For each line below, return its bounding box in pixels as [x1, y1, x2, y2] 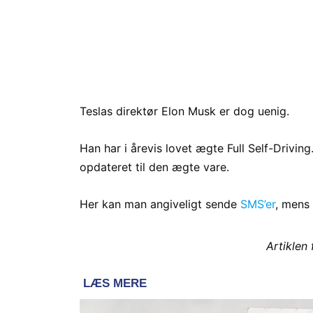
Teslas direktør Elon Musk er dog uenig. [80, 104, 289, 119]
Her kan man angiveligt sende [80, 197, 240, 212]
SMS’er [240, 197, 275, 212]
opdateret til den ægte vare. [80, 160, 229, 175]
